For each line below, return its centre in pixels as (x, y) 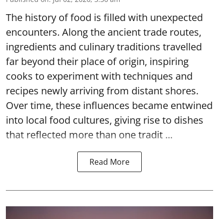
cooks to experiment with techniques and (99, 76)
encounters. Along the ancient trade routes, (104, 32)
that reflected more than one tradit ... (89, 135)
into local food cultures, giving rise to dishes (105, 120)
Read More (109, 162)
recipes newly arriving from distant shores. (102, 91)
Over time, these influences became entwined (109, 106)
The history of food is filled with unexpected (104, 18)
